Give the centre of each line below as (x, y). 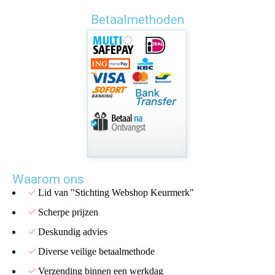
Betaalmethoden (137, 20)
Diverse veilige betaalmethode (96, 251)
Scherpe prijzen (68, 212)
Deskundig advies (73, 231)
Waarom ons (48, 179)
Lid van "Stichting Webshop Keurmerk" (116, 192)
